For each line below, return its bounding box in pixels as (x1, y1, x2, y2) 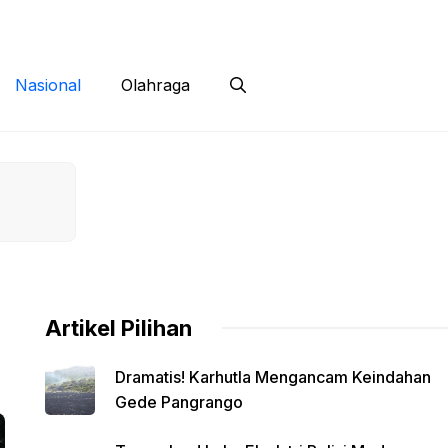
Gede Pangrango (114, 391, 243, 412)
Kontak (79, 12, 121, 28)
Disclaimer (161, 12, 226, 28)
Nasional (15, 75, 81, 96)
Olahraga (121, 75, 190, 96)
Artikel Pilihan (44, 314, 192, 341)
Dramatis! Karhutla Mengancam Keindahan (114, 366, 431, 387)
